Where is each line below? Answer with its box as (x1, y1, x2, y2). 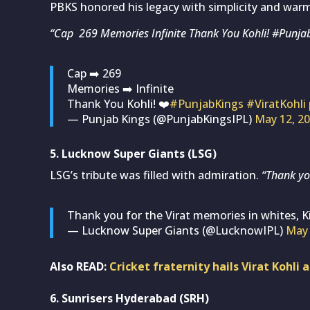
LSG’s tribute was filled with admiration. (50, 167, 262, 183)
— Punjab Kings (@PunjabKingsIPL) (67, 111, 255, 127)
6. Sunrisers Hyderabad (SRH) (50, 290, 209, 306)
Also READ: (50, 258, 109, 274)
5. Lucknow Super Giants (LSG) (50, 145, 217, 161)
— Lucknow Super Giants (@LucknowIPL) (67, 222, 286, 238)
